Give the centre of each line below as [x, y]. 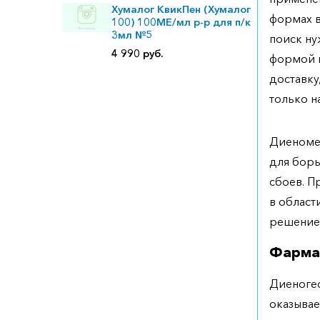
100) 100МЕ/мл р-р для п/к [181, 22]
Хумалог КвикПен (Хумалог [181, 10]
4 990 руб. [137, 54]
